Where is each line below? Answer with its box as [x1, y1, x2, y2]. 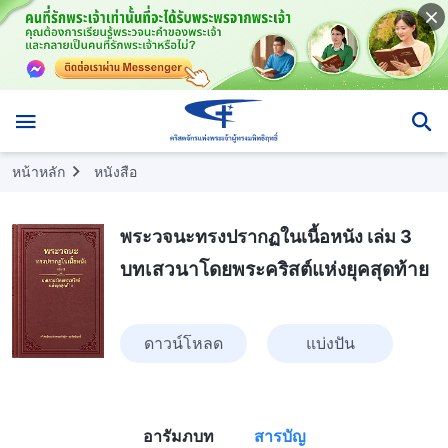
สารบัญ [253, 425, 306, 446]
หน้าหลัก [12, 162, 65, 180]
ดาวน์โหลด [144, 332, 224, 353]
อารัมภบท [142, 425, 214, 446]
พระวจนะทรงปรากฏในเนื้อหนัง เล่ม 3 [120, 225, 413, 247]
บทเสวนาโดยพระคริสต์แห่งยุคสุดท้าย [120, 257, 430, 281]
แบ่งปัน [305, 332, 355, 353]
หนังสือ [94, 162, 137, 180]
